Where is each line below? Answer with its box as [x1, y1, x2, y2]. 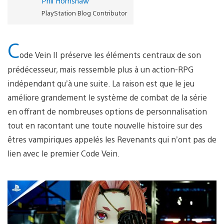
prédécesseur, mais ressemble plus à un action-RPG [7, 63, 193, 74]
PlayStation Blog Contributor [41, 8, 127, 17]
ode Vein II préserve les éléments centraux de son [19, 49, 201, 60]
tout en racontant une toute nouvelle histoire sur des [7, 119, 202, 130]
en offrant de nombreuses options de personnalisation [7, 105, 207, 116]
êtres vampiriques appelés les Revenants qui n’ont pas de [7, 133, 216, 144]
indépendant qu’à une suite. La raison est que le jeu [7, 77, 194, 88]
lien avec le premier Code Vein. [7, 147, 120, 158]
